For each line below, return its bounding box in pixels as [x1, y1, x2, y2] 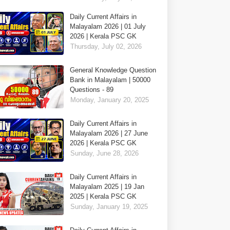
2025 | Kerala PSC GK [70, 193, 137, 200]
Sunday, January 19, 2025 [70, 203, 148, 210]
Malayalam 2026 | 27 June [70, 129, 148, 137]
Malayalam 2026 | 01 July [70, 23, 146, 30]
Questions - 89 [70, 86, 114, 93]
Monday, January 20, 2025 [70, 96, 149, 104]
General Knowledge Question [70, 66, 157, 74]
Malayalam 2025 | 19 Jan [70, 183, 145, 190]
